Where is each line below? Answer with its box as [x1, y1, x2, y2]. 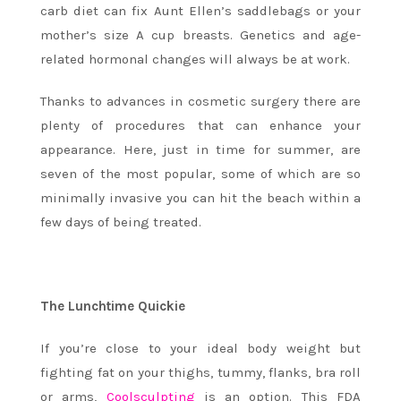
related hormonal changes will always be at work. [40, 50, 350, 67]
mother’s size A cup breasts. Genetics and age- [40, 26, 361, 43]
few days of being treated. [40, 213, 201, 230]
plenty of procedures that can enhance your [40, 116, 361, 133]
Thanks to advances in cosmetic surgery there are [40, 92, 361, 109]
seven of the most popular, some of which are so [40, 165, 361, 182]
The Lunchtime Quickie [40, 297, 185, 314]
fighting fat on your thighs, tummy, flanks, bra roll [40, 363, 361, 380]
